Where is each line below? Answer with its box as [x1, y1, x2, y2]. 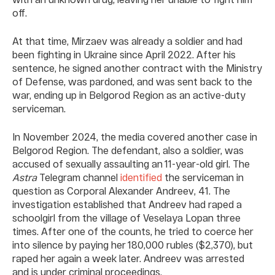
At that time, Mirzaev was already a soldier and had [12, 35, 242, 47]
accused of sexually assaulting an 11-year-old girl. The [12, 158, 250, 170]
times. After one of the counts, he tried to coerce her [12, 225, 254, 238]
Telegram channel [37, 171, 120, 184]
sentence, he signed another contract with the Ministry [12, 62, 262, 74]
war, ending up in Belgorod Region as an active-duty [12, 89, 246, 101]
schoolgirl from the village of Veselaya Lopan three [12, 212, 241, 224]
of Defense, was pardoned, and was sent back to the [12, 76, 252, 88]
